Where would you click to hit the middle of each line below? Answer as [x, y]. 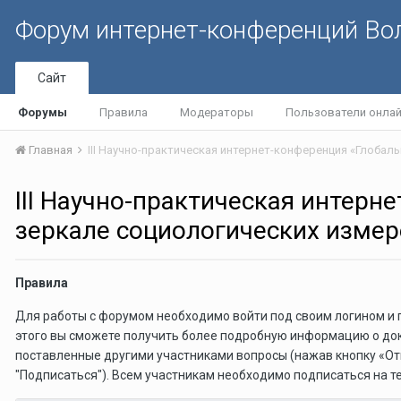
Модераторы [217, 112]
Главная [51, 150]
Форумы [43, 112]
